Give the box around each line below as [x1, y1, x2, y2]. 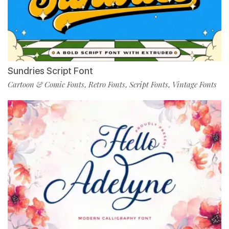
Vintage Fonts [172, 79, 217, 90]
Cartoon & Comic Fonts [8, 79, 84, 90]
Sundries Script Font [8, 65, 93, 77]
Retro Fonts [88, 79, 125, 90]
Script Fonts [129, 79, 168, 90]
